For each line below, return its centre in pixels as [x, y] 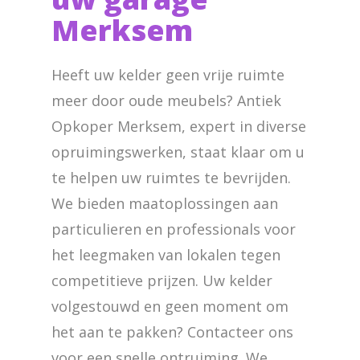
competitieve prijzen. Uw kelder [162, 280]
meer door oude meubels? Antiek [166, 100]
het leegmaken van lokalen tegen [166, 255]
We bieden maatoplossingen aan [165, 203]
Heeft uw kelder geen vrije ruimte [168, 75]
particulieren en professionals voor [174, 229]
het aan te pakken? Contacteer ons [172, 332]
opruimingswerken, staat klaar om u [178, 152]
